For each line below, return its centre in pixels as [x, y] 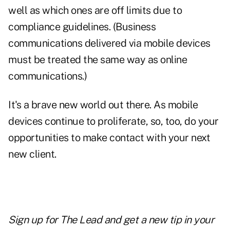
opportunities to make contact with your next [109, 138]
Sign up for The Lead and [66, 220]
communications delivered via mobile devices [109, 43]
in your [198, 220]
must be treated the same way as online [98, 60]
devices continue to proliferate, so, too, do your [113, 121]
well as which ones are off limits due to [95, 11]
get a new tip [152, 220]
